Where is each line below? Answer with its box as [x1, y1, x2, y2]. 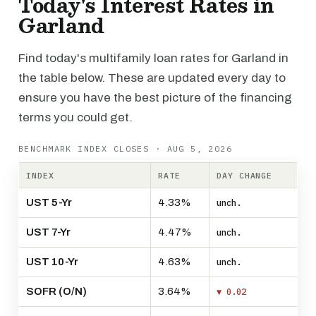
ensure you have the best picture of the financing [18, 91, 292, 104]
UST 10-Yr [26, 256, 78, 267]
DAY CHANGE [217, 170, 273, 181]
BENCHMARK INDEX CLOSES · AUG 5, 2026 [18, 143, 233, 154]
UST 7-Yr [26, 226, 71, 238]
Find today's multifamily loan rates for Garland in [18, 51, 288, 65]
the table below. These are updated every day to [18, 71, 286, 85]
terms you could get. [18, 111, 133, 124]
